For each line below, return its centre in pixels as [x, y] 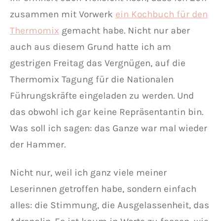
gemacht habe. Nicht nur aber [125, 30]
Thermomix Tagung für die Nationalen [92, 79]
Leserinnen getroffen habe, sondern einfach [103, 189]
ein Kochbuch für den [162, 14]
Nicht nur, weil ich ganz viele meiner [88, 172]
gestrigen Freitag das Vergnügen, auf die [98, 63]
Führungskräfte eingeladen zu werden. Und [102, 95]
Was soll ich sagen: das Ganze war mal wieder [109, 128]
